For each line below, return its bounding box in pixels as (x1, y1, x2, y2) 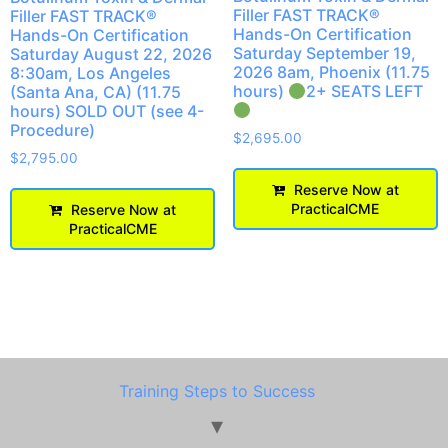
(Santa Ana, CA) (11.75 (10, 81, 181, 102)
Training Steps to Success (118, 380, 315, 401)
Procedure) (10, 119, 95, 140)
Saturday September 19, (232, 42, 416, 63)
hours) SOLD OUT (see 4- (10, 100, 204, 121)
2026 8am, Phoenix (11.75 (232, 61, 430, 82)
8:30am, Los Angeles (10, 62, 171, 83)
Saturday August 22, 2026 (10, 43, 212, 64)
